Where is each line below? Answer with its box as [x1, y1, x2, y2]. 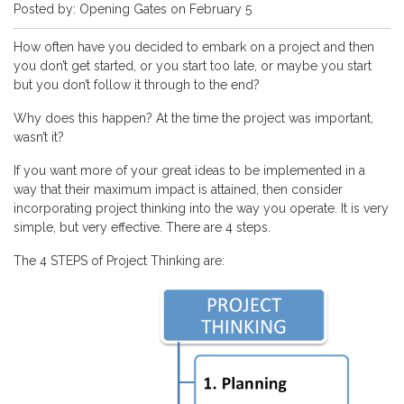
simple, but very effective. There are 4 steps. [14, 220, 271, 235]
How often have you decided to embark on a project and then [14, 40, 374, 55]
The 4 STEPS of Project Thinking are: [14, 253, 225, 269]
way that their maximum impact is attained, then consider [14, 182, 343, 197]
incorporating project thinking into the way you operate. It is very [14, 201, 389, 216]
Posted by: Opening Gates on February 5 [14, 2, 252, 17]
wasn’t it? [14, 130, 64, 145]
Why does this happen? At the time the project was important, [14, 111, 373, 126]
